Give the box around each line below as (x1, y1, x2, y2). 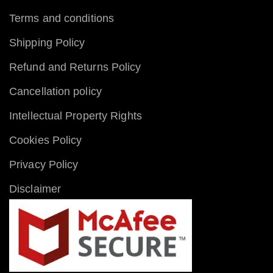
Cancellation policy (9, 85, 102, 97)
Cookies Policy (9, 133, 82, 146)
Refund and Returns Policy (9, 60, 141, 73)
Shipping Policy (9, 36, 85, 49)
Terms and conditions (9, 12, 114, 24)
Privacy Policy (9, 158, 79, 171)
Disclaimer (9, 182, 61, 195)
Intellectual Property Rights (9, 109, 142, 122)
